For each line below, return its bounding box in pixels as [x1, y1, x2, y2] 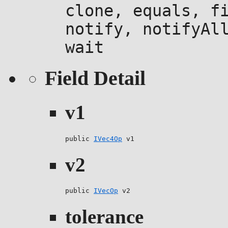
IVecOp [94, 187, 118, 195]
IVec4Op [94, 134, 122, 142]
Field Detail [45, 67, 146, 90]
